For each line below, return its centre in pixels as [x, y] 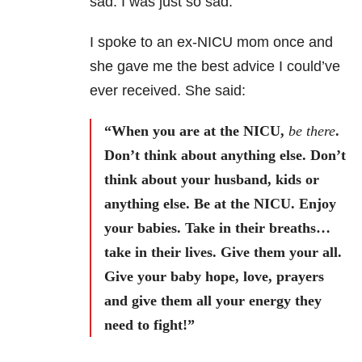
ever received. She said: [168, 91]
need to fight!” [149, 325]
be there [312, 131]
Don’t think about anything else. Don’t [225, 156]
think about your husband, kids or [212, 180]
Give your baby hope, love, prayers [214, 277]
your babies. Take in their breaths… [217, 228]
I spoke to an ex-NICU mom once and [211, 42]
